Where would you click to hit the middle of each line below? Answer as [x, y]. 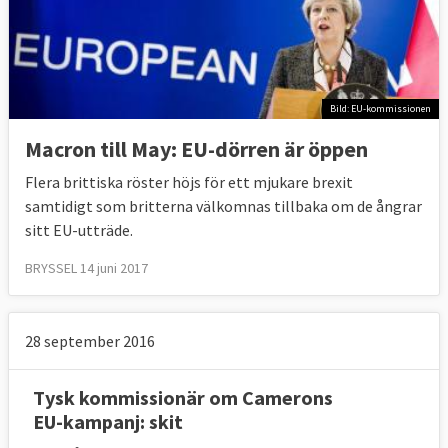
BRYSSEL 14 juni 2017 [86, 267]
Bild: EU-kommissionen [380, 109]
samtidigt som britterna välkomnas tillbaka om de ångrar [223, 205]
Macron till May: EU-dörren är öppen [196, 148]
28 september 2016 [90, 340]
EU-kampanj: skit [108, 421]
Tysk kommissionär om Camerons [183, 397]
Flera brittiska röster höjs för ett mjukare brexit [189, 181]
